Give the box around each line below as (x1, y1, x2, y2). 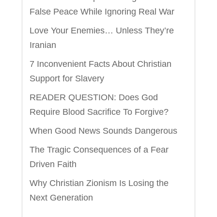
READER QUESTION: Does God (29, 92, 158, 102)
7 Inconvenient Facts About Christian (29, 59, 171, 69)
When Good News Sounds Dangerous (29, 125, 177, 136)
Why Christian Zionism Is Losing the (29, 178, 169, 188)
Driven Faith (29, 159, 77, 169)
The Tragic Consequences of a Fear (29, 144, 169, 155)
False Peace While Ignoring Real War (29, 6, 174, 16)
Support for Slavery (29, 73, 104, 83)
